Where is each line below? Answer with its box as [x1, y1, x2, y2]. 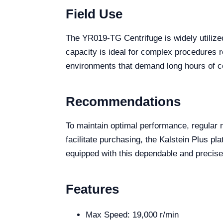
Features [66, 182, 119, 197]
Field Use [66, 6, 122, 21]
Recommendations [66, 94, 181, 109]
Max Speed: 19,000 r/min [86, 210, 179, 220]
